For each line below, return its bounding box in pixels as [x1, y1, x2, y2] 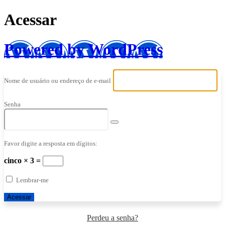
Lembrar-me [16, 176, 49, 184]
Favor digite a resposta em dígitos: [4, 140, 97, 148]
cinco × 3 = [4, 156, 43, 165]
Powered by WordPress [4, 40, 163, 58]
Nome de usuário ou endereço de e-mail [4, 76, 111, 84]
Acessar [4, 11, 57, 29]
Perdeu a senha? [87, 213, 138, 222]
